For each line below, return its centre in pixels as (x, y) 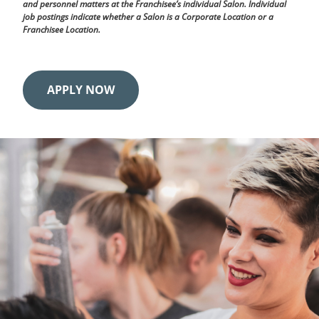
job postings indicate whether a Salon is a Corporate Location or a (148, 17)
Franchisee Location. (62, 30)
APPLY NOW (81, 90)
